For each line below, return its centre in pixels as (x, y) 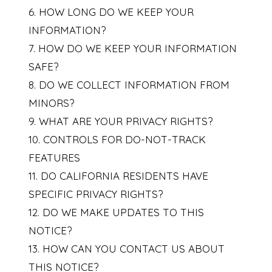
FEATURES (54, 158)
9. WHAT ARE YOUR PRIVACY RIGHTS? (120, 121)
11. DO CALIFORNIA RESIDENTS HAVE (118, 176)
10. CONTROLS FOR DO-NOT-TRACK (117, 140)
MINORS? (51, 103)
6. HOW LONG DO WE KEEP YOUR (111, 12)
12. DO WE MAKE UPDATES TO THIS (116, 212)
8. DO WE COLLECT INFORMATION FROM (129, 85)
